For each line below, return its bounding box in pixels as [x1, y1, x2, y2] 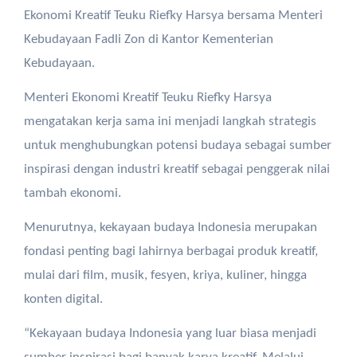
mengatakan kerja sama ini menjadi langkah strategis [23, 115, 316, 128]
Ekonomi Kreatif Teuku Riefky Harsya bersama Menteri [23, 9, 323, 22]
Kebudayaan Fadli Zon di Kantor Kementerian [23, 33, 273, 46]
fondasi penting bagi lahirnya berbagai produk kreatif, [23, 245, 318, 258]
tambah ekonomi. [23, 186, 121, 200]
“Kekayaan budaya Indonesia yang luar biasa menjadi [23, 327, 316, 340]
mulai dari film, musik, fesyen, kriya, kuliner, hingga [23, 269, 307, 282]
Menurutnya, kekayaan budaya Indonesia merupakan [23, 221, 317, 234]
